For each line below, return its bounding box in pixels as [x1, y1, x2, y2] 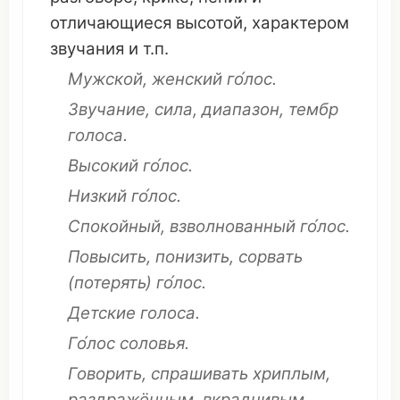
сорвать [238, 246, 303, 267]
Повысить [68, 246, 146, 267]
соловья [120, 333, 185, 354]
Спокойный [68, 216, 161, 237]
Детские [68, 303, 136, 323]
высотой [176, 12, 243, 33]
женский [152, 69, 222, 89]
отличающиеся [50, 12, 171, 33]
